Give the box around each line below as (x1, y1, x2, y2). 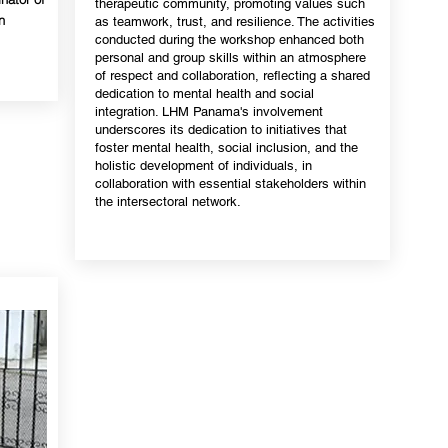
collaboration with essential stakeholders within (94, 176, 366, 191)
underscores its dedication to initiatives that (94, 122, 347, 137)
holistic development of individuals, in (94, 158, 312, 173)
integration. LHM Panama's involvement (94, 104, 323, 119)
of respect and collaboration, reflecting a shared (94, 68, 370, 83)
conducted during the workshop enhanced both (94, 32, 364, 47)
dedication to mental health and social (94, 86, 314, 101)
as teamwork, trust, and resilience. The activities (94, 14, 375, 29)
